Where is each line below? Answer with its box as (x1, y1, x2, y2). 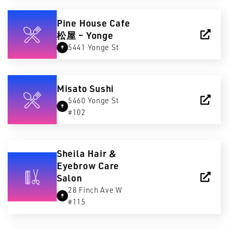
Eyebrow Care (56, 159, 120, 172)
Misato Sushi (56, 82, 114, 95)
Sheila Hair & (56, 147, 117, 159)
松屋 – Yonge (56, 29, 113, 41)
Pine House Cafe (56, 17, 130, 29)
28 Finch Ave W (67, 185, 123, 195)
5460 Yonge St (67, 96, 119, 105)
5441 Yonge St (67, 42, 119, 52)
